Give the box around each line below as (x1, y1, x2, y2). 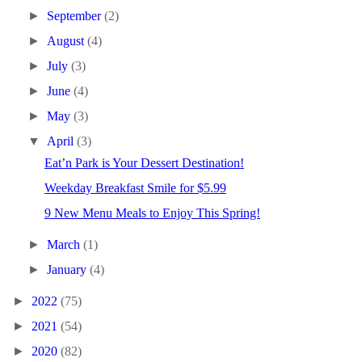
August (47, 34, 88, 48)
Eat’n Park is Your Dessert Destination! (44, 156, 244, 170)
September (47, 9, 105, 23)
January (47, 263, 90, 276)
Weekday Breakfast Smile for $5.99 (44, 181, 226, 195)
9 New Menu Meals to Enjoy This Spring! (44, 206, 260, 220)
